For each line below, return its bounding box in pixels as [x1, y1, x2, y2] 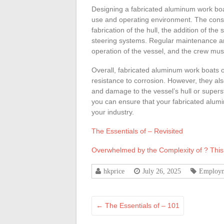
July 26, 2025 [142, 167, 181, 174]
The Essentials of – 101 [103, 201, 179, 209]
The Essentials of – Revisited [91, 127, 183, 135]
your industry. [91, 108, 134, 116]
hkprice [103, 167, 124, 174]
